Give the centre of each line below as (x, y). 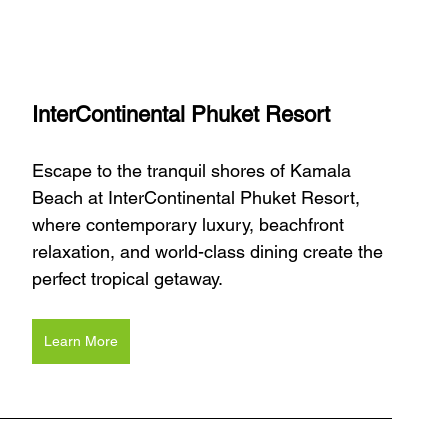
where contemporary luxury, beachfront (190, 224)
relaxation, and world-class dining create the (210, 251)
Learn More (81, 340)
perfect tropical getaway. (127, 278)
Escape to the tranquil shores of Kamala (194, 170)
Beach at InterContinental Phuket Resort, (198, 197)
